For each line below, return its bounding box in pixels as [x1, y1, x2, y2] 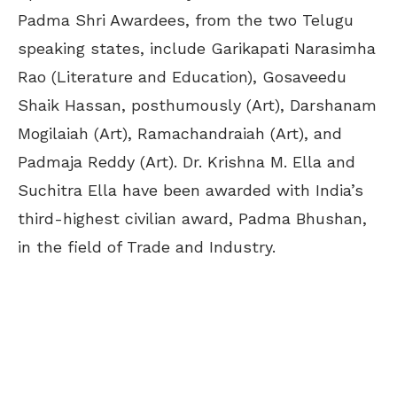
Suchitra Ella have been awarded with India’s [18, 180, 363, 199]
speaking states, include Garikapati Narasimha [18, 38, 376, 58]
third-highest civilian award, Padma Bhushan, [18, 208, 367, 228]
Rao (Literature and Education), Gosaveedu [18, 66, 346, 86]
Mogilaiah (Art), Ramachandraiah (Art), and [18, 123, 342, 143]
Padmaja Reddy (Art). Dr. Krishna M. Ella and [18, 152, 355, 171]
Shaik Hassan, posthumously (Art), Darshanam [18, 95, 377, 114]
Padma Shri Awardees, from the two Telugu [18, 10, 354, 29]
